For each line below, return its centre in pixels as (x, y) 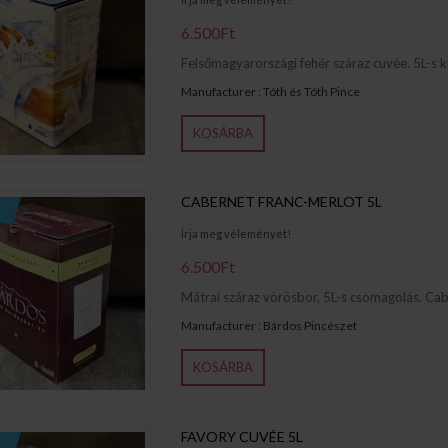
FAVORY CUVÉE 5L (241, 436)
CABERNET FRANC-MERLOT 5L (281, 202)
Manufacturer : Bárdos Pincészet (268, 326)
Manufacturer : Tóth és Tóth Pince (270, 91)
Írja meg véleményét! (235, 234)
